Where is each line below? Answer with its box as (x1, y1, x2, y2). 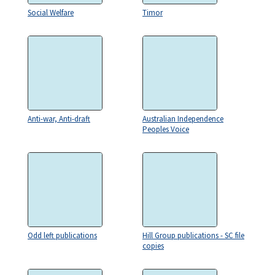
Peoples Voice (142, 124, 189, 134)
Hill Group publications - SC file (142, 230, 244, 241)
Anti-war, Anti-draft (28, 114, 90, 124)
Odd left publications (28, 230, 97, 241)
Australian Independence (142, 114, 223, 124)
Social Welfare (28, 7, 74, 18)
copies (142, 241, 164, 251)
